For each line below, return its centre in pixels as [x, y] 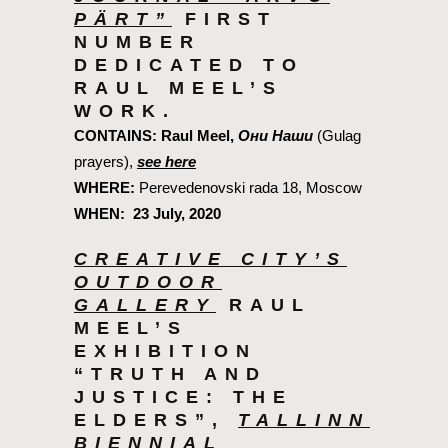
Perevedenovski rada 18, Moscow [248, 188]
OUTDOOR [148, 282]
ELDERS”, [156, 420]
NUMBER [137, 42]
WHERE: [104, 188]
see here [166, 162]
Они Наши [277, 136]
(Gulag [339, 136]
